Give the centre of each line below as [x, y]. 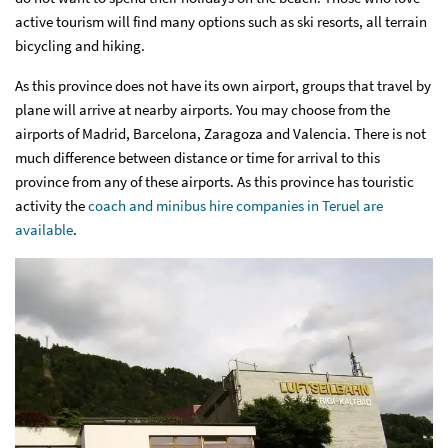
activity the [51, 206]
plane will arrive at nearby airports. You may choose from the [202, 110]
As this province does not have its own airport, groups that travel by [223, 86]
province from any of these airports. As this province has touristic [214, 182]
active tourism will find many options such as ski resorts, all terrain [221, 22]
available [44, 230]
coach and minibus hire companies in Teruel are [235, 206]
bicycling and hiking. [80, 46]
